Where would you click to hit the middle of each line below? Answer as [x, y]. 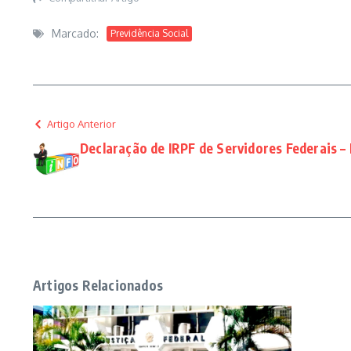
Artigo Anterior [81, 124]
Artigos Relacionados [98, 285]
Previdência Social [149, 33]
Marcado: [75, 33]
